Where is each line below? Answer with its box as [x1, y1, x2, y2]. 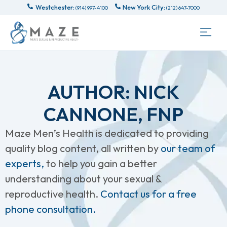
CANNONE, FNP [44, 102, 183, 126]
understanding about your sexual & [5, 172, 162, 185]
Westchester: [35, 3, 74, 11]
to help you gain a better [46, 157, 157, 170]
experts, [5, 157, 46, 170]
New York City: [123, 3, 166, 11]
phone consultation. [5, 203, 96, 215]
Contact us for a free [100, 187, 197, 200]
